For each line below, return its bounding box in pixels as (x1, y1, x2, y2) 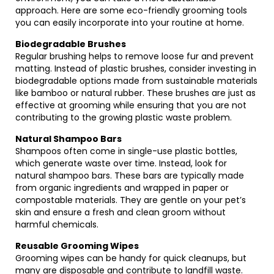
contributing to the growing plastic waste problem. (15, 111, 232, 124)
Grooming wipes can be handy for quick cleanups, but (15, 252, 246, 264)
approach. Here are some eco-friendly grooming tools (15, 4, 247, 17)
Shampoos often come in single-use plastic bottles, (15, 145, 237, 157)
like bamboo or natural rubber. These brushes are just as (15, 87, 256, 99)
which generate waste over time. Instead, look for (15, 157, 227, 169)
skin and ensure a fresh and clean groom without (15, 206, 226, 218)
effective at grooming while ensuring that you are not (15, 99, 246, 111)
